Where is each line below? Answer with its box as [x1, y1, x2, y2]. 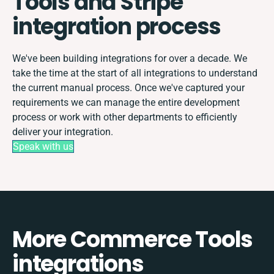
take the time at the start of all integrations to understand [12, 67, 257, 79]
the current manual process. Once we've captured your [12, 81, 245, 94]
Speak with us [13, 140, 73, 152]
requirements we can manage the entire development [12, 96, 240, 108]
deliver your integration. [12, 125, 113, 138]
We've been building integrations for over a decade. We [12, 52, 247, 64]
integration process [12, 10, 221, 42]
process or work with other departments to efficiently [12, 111, 237, 123]
